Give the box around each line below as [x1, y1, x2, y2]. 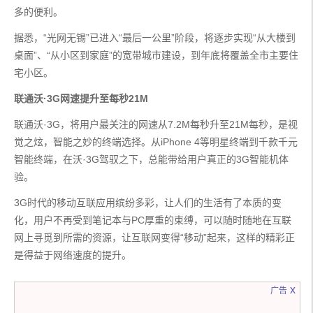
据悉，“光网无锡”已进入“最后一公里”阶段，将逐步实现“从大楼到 [14, 32, 296, 44]
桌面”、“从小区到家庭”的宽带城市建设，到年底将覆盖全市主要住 [14, 50, 298, 61]
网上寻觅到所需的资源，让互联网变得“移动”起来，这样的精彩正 [14, 232, 295, 244]
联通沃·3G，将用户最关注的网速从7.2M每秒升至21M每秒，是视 [14, 119, 298, 131]
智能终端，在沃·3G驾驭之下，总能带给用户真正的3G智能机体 [14, 154, 289, 166]
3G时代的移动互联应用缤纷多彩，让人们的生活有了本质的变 [14, 197, 282, 209]
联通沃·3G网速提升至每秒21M [14, 93, 148, 105]
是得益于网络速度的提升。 [14, 249, 131, 261]
